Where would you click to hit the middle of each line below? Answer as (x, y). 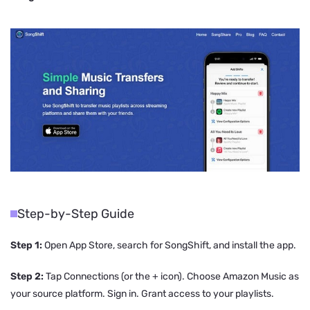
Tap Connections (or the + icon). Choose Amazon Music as (171, 276)
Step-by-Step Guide (76, 213)
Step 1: (26, 245)
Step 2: (27, 276)
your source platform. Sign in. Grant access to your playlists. (142, 293)
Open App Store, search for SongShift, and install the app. (169, 245)
